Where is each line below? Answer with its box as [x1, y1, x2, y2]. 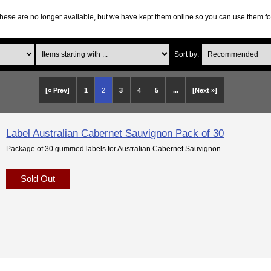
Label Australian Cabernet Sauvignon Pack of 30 [6, 126, 224, 139]
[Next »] [192, 86, 217, 94]
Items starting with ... [36, 44, 102, 52]
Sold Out [18, 173, 58, 184]
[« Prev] [45, 86, 70, 94]
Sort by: [174, 50, 199, 58]
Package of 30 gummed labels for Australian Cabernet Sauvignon [6, 144, 221, 152]
